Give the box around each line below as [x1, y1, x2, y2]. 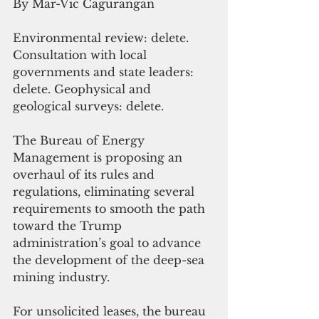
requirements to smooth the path [13, 201, 209, 216]
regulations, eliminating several [13, 184, 198, 199]
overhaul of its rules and [13, 167, 158, 182]
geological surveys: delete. [13, 98, 164, 113]
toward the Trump [13, 218, 125, 233]
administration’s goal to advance [13, 235, 204, 250]
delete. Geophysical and [13, 81, 155, 96]
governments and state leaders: [13, 64, 197, 79]
